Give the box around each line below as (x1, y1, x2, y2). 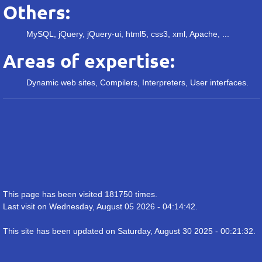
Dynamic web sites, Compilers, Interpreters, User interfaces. (26, 78, 249, 87)
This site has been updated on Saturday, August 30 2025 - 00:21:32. (3, 226, 256, 236)
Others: (3, 2, 70, 23)
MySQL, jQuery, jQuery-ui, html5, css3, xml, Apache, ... (26, 29, 229, 39)
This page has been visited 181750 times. (3, 189, 157, 199)
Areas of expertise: (3, 50, 175, 71)
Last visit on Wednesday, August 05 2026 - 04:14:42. (3, 202, 198, 211)
